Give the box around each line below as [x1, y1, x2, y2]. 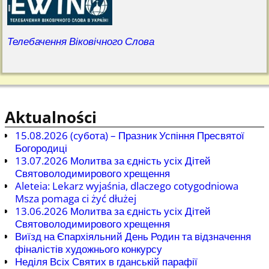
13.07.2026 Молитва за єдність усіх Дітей [15, 153, 211, 168]
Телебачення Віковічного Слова [7, 34, 155, 49]
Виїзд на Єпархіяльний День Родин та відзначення [15, 229, 251, 243]
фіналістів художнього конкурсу [15, 241, 162, 256]
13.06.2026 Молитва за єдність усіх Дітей [15, 204, 211, 218]
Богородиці [15, 141, 67, 155]
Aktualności [5, 107, 97, 128]
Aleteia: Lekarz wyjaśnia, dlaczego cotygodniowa [15, 178, 238, 193]
